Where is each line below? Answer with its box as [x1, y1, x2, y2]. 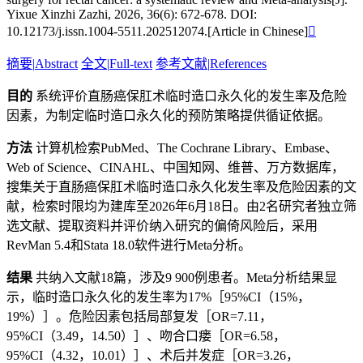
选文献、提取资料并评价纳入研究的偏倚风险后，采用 [6, 219, 318, 233]
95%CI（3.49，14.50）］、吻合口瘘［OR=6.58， [6, 329, 286, 343]
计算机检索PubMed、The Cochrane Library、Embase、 [32, 141, 338, 155]
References [210, 57, 267, 70]
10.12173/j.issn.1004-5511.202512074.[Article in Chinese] [6, 24, 308, 38]
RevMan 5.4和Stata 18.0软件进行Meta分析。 [6, 238, 251, 252]
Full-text [109, 57, 152, 70]
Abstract [35, 57, 78, 70]
